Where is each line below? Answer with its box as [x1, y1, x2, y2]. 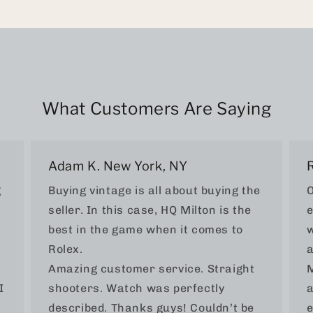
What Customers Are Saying [41, 98, 272, 119]
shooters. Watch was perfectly [48, 281, 225, 295]
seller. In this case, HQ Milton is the [48, 203, 252, 217]
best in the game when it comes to [48, 222, 243, 236]
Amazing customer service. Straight [48, 261, 255, 275]
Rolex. [48, 242, 83, 256]
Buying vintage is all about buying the [48, 183, 261, 197]
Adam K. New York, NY [48, 158, 188, 173]
